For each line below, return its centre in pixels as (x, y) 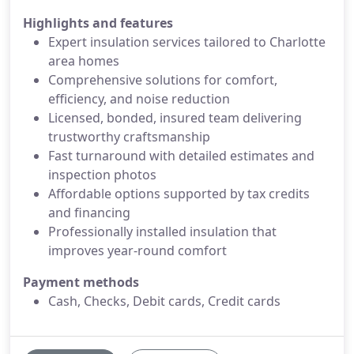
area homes (84, 61)
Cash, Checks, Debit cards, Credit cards (164, 301)
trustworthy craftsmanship (129, 137)
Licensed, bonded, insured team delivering (175, 118)
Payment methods (81, 282)
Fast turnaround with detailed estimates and (181, 156)
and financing (89, 213)
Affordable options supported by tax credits (179, 194)
